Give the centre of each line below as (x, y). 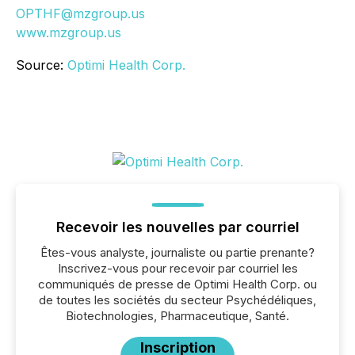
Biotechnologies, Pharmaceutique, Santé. (177, 316)
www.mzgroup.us (69, 32)
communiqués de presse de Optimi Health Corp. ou (177, 284)
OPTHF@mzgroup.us (80, 13)
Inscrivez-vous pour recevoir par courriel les (177, 268)
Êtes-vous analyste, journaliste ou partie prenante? (177, 252)
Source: (42, 65)
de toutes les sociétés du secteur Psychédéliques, (177, 300)
